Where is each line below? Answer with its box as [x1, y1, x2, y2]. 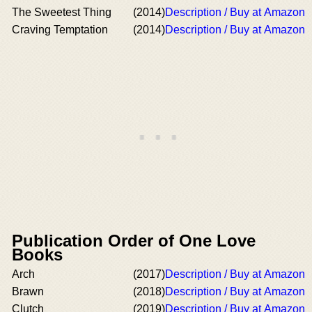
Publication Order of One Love [12, 231, 256, 250]
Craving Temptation [12, 24, 108, 36]
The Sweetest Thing [12, 6, 111, 18]
